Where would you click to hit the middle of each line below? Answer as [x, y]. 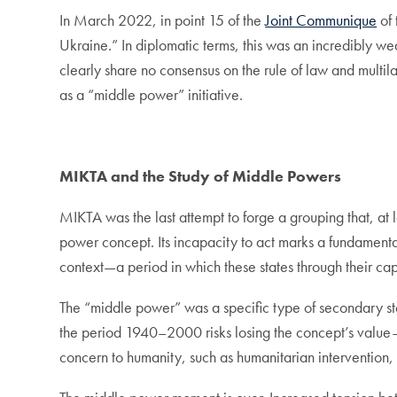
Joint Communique [321, 20]
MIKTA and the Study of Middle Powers [201, 176]
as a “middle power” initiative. [152, 95]
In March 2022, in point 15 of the [163, 20]
